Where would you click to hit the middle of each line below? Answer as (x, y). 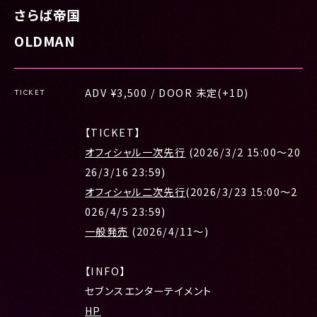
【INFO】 (105, 271)
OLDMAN (45, 41)
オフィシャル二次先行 (136, 192)
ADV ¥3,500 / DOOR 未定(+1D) (167, 93)
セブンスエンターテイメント (149, 291)
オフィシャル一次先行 (136, 152)
